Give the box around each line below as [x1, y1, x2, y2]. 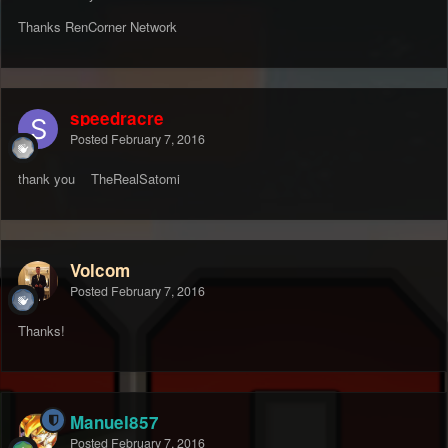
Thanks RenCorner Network [18, 17, 177, 37]
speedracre [70, 106, 164, 131]
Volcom [70, 258, 130, 283]
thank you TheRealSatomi [18, 169, 180, 189]
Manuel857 [70, 410, 159, 435]
